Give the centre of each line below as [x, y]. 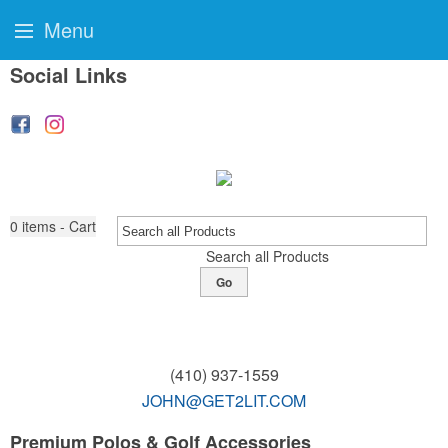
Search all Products [267, 256]
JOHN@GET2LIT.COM [224, 400]
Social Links [68, 74]
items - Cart [59, 226]
